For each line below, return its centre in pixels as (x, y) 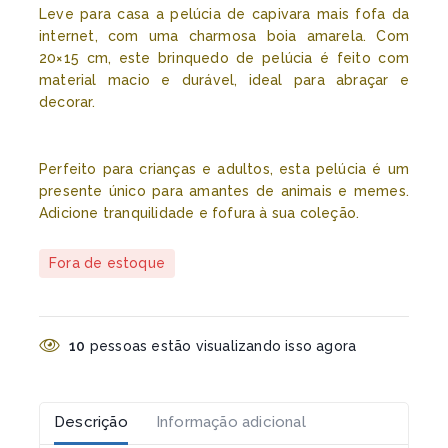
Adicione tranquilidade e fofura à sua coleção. (199, 212)
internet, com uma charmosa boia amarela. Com (224, 36)
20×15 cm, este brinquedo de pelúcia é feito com (224, 58)
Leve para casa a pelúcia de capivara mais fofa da (224, 14)
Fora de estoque (107, 262)
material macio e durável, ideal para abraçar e (224, 80)
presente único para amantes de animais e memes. (224, 190)
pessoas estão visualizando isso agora (221, 345)
